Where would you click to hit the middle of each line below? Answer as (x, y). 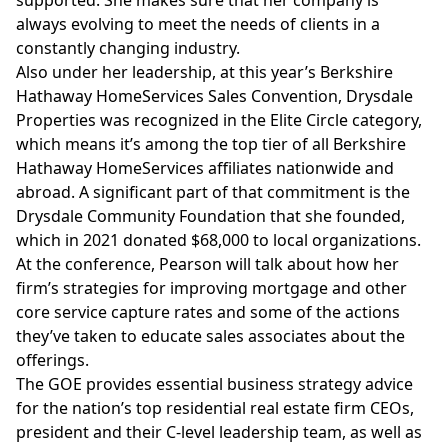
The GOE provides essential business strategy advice (214, 384)
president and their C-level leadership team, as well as (219, 432)
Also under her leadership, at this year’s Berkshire (204, 72)
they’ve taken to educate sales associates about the (210, 336)
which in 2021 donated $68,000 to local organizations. (218, 240)
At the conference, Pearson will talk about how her (207, 264)
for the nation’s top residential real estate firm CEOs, (215, 408)
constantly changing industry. (128, 48)
